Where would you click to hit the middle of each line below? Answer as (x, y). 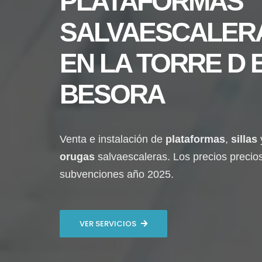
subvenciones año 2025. (117, 174)
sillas (244, 139)
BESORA (112, 94)
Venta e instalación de (113, 139)
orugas (77, 157)
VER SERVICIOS (108, 224)
